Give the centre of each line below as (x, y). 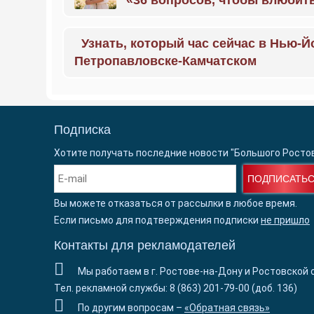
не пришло (285, 220)
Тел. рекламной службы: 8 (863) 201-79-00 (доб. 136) (176, 288)
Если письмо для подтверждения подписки (157, 220)
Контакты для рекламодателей (145, 245)
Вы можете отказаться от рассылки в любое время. (176, 203)
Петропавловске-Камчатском (165, 61)
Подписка (82, 130)
